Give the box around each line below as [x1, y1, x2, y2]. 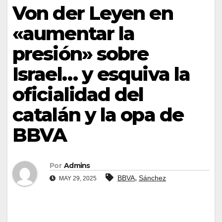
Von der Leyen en [12, 1, 173, 25]
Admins [63, 161, 90, 170]
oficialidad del [12, 83, 144, 106]
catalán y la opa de [12, 103, 183, 126]
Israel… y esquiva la [12, 62, 190, 86]
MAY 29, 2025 [57, 175, 97, 182]
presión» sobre [12, 42, 149, 65]
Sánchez [139, 174, 166, 182]
